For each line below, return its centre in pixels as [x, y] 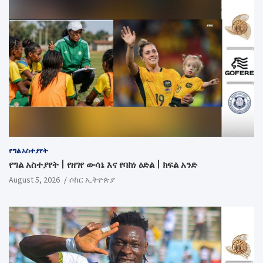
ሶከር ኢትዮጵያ [92, 180]
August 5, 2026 [34, 180]
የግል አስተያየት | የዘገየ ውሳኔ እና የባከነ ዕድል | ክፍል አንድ [103, 165]
